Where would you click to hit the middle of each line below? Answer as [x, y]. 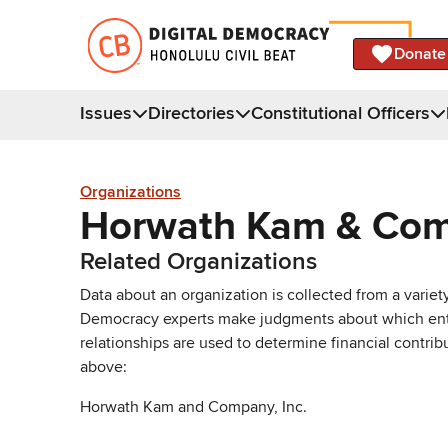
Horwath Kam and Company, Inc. [193, 406]
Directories [191, 112]
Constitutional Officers [340, 112]
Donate [420, 53]
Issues [106, 112]
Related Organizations [198, 261]
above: [103, 366]
